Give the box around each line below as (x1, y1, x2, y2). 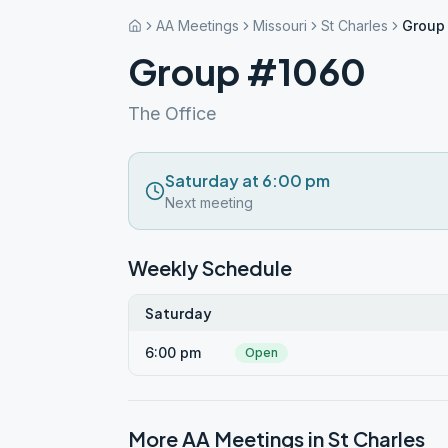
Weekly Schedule (128, 255, 292, 280)
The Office (128, 103, 216, 124)
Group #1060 (128, 49, 366, 94)
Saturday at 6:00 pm (165, 170, 330, 191)
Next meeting (165, 194, 253, 211)
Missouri (253, 17, 307, 34)
